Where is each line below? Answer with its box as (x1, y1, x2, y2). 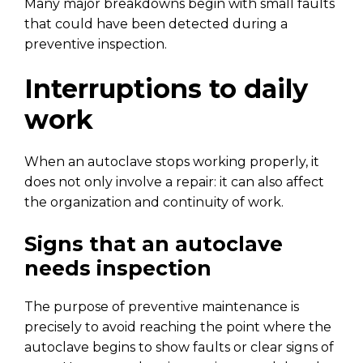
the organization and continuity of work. (24, 194, 284, 210)
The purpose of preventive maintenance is (24, 298, 299, 314)
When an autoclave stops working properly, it (24, 153, 319, 169)
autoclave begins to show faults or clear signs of (24, 339, 334, 355)
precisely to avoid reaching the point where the (24, 318, 331, 335)
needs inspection (24, 255, 211, 280)
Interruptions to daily (24, 72, 308, 105)
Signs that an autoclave (24, 231, 283, 256)
